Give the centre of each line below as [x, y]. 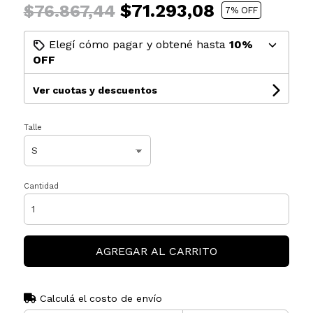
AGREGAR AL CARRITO [156, 251]
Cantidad [41, 186]
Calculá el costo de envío [99, 298]
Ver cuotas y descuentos [95, 90]
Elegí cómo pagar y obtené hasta [137, 44]
